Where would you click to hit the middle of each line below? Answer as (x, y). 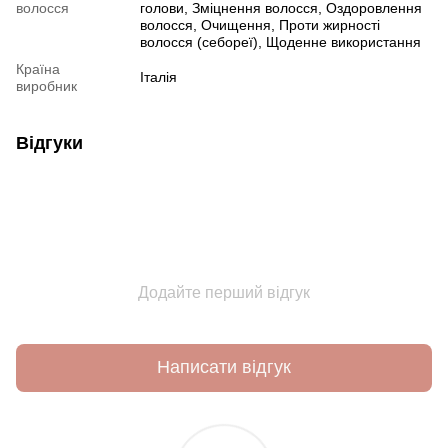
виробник (46, 85)
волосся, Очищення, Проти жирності (260, 24)
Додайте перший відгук (224, 292)
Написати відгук (224, 367)
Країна (38, 68)
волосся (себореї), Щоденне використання (280, 41)
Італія (158, 76)
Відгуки (49, 142)
